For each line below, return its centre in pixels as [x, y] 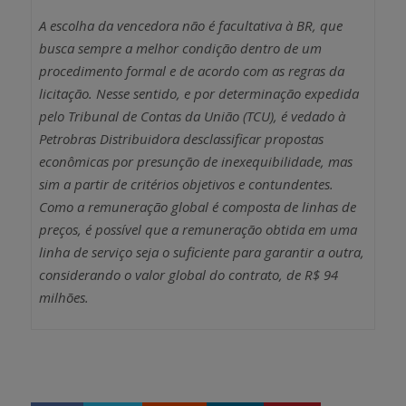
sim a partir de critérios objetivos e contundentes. [186, 184]
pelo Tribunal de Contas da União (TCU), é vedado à [192, 116]
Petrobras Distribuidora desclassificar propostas [181, 138]
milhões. [63, 297]
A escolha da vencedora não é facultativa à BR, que [190, 25]
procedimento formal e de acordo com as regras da [191, 70]
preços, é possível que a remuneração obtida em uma [198, 229]
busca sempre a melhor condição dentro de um [180, 48]
